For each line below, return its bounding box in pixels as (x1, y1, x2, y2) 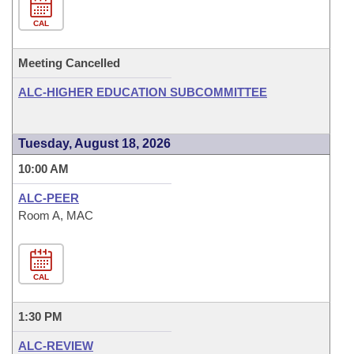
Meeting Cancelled (18, 56, 120, 70)
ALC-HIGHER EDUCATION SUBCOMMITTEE (18, 85, 267, 99)
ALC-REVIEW (18, 339, 93, 352)
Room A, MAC (18, 209, 93, 222)
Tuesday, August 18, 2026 (18, 137, 171, 150)
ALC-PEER (18, 191, 79, 205)
